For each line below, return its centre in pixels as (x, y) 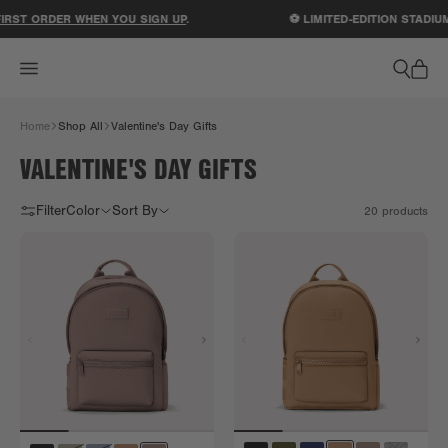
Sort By (135, 211)
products (403, 211)
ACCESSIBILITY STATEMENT (300, 17)
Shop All (80, 126)
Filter (51, 211)
